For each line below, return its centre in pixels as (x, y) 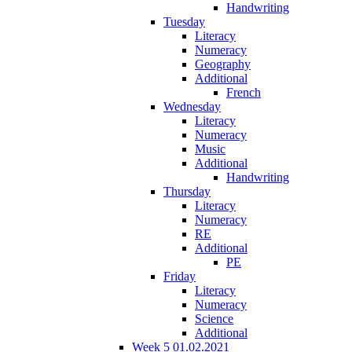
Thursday (187, 191)
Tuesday (184, 21)
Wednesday (192, 106)
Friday (180, 276)
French (244, 92)
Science (214, 318)
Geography (223, 64)
